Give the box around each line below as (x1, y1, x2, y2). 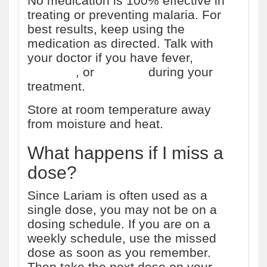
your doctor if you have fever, (27, 51, 193, 64)
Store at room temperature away (27, 103, 211, 116)
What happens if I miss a (27, 143, 223, 163)
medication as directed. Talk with (27, 36, 213, 50)
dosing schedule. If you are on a (27, 217, 210, 231)
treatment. (27, 79, 85, 93)
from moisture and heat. (27, 117, 163, 131)
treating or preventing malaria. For (27, 8, 221, 21)
